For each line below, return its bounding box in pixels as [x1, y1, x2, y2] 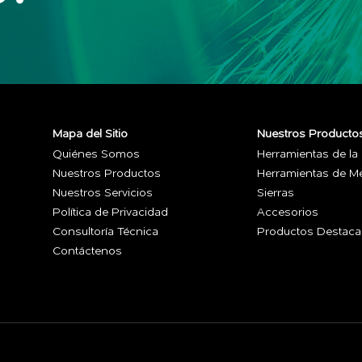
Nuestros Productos [53, 168, 161, 179]
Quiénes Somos [53, 149, 140, 160]
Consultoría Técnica [53, 226, 158, 238]
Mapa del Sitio [53, 128, 128, 140]
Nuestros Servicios [53, 187, 153, 199]
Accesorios [257, 207, 318, 218]
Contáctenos [53, 246, 122, 257]
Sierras [257, 187, 294, 199]
